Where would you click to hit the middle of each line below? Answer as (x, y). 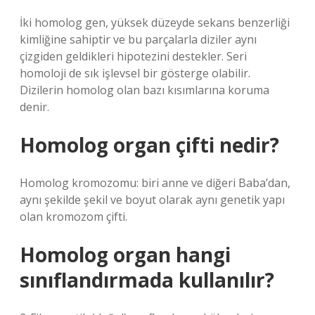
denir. (34, 107)
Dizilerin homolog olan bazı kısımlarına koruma (144, 90)
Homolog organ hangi (125, 255)
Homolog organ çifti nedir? (149, 145)
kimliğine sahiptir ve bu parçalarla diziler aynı (138, 39)
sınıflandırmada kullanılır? (147, 280)
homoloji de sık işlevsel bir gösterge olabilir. (135, 73)
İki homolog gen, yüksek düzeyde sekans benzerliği (155, 22)
